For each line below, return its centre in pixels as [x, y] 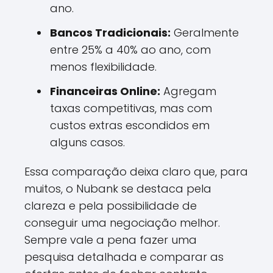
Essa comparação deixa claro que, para [136, 172]
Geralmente [205, 33]
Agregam [188, 91]
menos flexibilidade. [103, 67]
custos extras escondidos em [130, 125]
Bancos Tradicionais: [110, 33]
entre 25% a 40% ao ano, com [130, 50]
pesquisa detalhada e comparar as [124, 257]
